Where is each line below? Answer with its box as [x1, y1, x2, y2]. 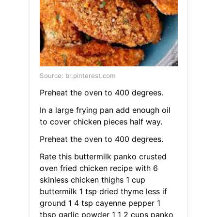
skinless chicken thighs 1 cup [39, 175, 145, 185]
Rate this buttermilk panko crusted [39, 152, 167, 162]
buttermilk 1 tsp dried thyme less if [39, 186, 167, 197]
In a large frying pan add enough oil [39, 105, 170, 115]
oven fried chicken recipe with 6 [39, 163, 158, 173]
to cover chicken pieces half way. [39, 117, 162, 127]
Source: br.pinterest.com [39, 72, 116, 80]
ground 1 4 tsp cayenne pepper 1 [39, 198, 160, 208]
